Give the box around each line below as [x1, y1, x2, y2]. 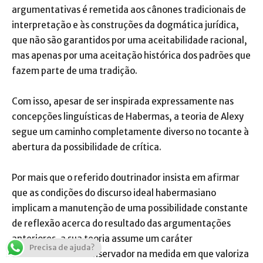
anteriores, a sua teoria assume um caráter [12, 233, 193, 244]
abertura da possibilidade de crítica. [12, 141, 161, 153]
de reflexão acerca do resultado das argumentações [12, 218, 231, 229]
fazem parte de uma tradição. [12, 65, 137, 76]
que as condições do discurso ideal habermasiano [12, 187, 216, 198]
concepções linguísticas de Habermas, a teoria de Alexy [12, 111, 244, 122]
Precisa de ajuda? [29, 242, 95, 252]
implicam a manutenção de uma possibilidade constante [12, 203, 248, 214]
